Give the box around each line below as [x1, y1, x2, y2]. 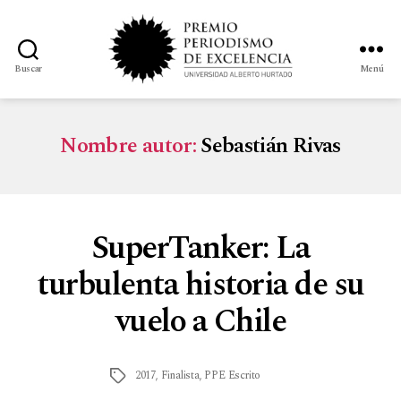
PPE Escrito [204, 366, 261, 384]
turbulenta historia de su [37, 260, 364, 310]
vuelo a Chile [115, 296, 286, 346]
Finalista [160, 366, 200, 384]
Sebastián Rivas [200, 129, 341, 162]
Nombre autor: [60, 129, 196, 162]
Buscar [13, 62, 43, 77]
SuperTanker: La [90, 223, 311, 273]
